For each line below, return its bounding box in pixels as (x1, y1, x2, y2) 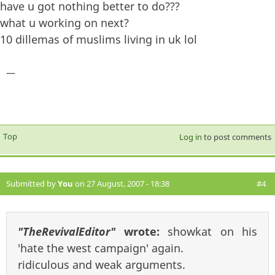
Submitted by (6, 178, 58, 190)
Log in (179, 131, 202, 143)
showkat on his (168, 224, 257, 239)
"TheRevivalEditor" (18, 224, 115, 239)
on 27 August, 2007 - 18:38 (73, 178, 169, 190)
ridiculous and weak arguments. (18, 257, 185, 273)
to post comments (201, 131, 271, 143)
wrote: (115, 224, 168, 239)
